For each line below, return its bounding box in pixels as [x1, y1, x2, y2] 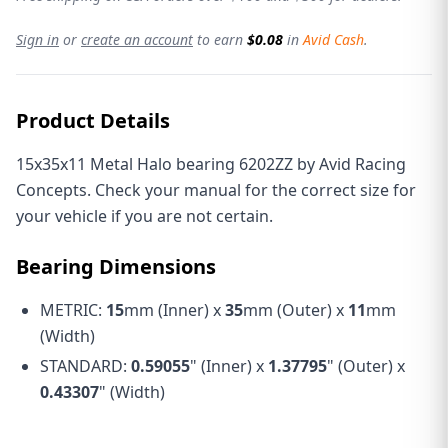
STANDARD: [40, 354, 131, 377]
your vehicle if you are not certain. [16, 204, 273, 227]
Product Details [16, 106, 170, 134]
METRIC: [40, 298, 106, 321]
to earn [193, 29, 247, 49]
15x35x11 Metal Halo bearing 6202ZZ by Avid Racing [16, 152, 406, 175]
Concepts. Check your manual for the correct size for [16, 178, 416, 201]
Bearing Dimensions [16, 252, 216, 280]
